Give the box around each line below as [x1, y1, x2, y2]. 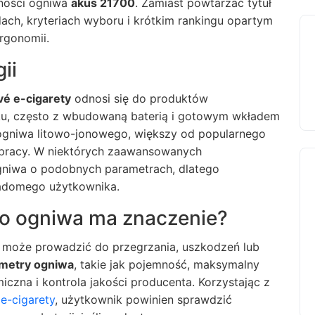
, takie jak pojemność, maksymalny [74, 257, 259, 271]
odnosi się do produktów [71, 91, 208, 105]
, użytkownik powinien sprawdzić [55, 292, 232, 307]
